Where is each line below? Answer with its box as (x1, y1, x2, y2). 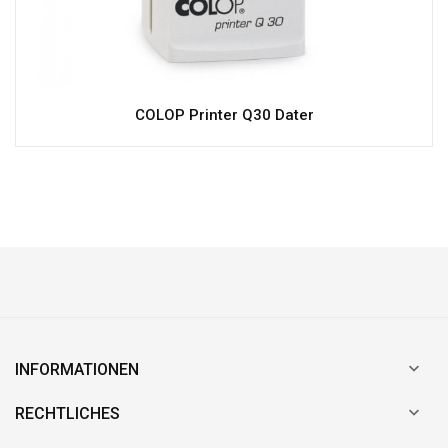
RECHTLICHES (15, 404, 120, 423)
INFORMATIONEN (15, 360, 139, 379)
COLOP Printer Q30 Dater (134, 106, 314, 124)
